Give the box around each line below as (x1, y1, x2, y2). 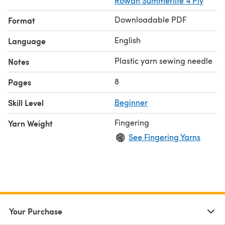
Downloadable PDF (115, 14, 186, 25)
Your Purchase (9, 205, 62, 217)
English (115, 34, 141, 45)
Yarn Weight (8, 117, 53, 129)
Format (8, 14, 35, 26)
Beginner (115, 96, 148, 107)
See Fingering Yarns (129, 131, 200, 142)
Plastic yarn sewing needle (115, 55, 212, 66)
